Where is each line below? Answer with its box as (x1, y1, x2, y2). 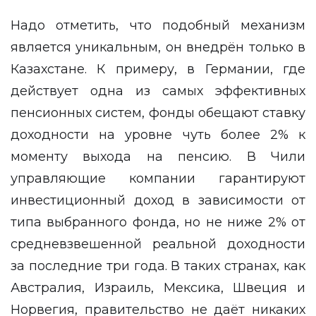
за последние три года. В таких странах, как (11, 257, 305, 274)
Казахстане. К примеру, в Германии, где (11, 61, 305, 77)
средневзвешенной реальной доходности (11, 236, 305, 252)
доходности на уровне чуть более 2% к (11, 126, 305, 142)
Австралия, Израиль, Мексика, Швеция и (11, 279, 305, 296)
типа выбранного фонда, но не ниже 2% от (11, 214, 305, 230)
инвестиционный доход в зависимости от (11, 192, 305, 208)
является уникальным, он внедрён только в (11, 39, 305, 55)
